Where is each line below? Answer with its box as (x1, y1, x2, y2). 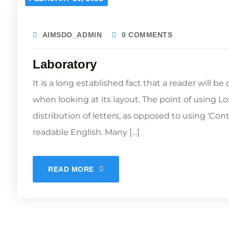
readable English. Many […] (33, 127, 140, 137)
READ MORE (48, 165, 95, 173)
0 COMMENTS (121, 31, 173, 39)
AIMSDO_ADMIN (42, 31, 102, 39)
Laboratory (33, 57, 97, 71)
